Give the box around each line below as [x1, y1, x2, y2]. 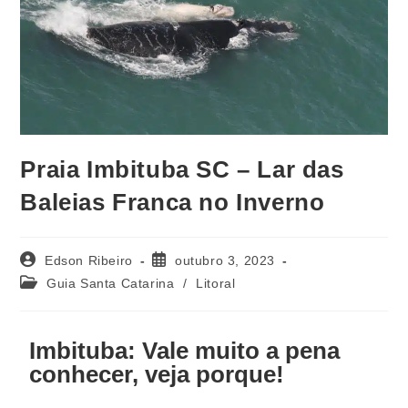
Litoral [196, 276, 236, 291]
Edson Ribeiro [45, 253, 133, 269]
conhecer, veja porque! [29, 361, 285, 389]
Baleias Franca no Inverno [20, 189, 325, 217]
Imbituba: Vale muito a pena [29, 337, 341, 365]
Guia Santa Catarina [46, 276, 175, 291]
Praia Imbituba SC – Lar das [20, 156, 344, 184]
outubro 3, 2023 [175, 253, 276, 269]
